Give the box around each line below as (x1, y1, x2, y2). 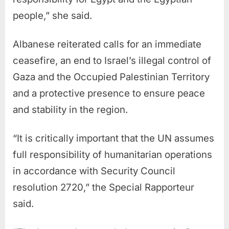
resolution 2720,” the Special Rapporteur (13, 181, 194, 193)
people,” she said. (13, 9, 92, 21)
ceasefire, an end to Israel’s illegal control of (13, 54, 211, 66)
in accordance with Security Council (13, 165, 175, 177)
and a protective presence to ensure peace (13, 87, 205, 99)
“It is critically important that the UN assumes (13, 132, 214, 144)
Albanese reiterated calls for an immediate (13, 38, 201, 50)
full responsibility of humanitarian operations (13, 148, 212, 161)
